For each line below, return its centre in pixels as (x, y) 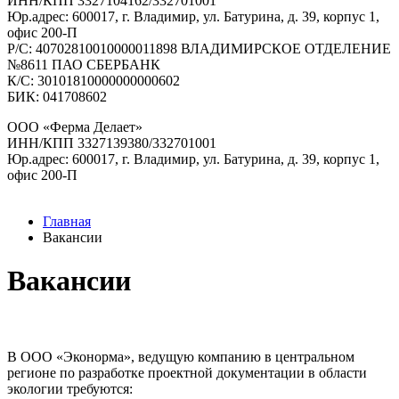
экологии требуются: (70, 388)
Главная (67, 221)
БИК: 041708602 (57, 97)
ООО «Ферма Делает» (75, 127)
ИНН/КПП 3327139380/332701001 (112, 143)
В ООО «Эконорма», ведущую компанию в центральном (181, 356)
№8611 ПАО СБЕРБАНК (84, 65)
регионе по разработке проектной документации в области (187, 372)
